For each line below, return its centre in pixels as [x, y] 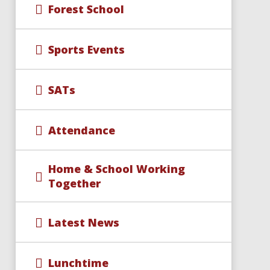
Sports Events [86, 49]
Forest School [86, 9]
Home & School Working [116, 169]
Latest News [83, 222]
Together [74, 183]
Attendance [81, 130]
